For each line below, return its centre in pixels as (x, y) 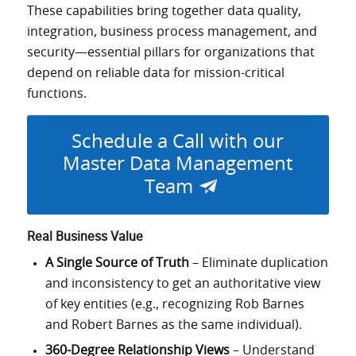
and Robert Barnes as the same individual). (173, 325)
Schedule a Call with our (178, 142)
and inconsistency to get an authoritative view (182, 283)
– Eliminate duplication (258, 263)
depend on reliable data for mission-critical (155, 74)
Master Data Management (178, 164)
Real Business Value (85, 236)
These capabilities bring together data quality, (164, 12)
